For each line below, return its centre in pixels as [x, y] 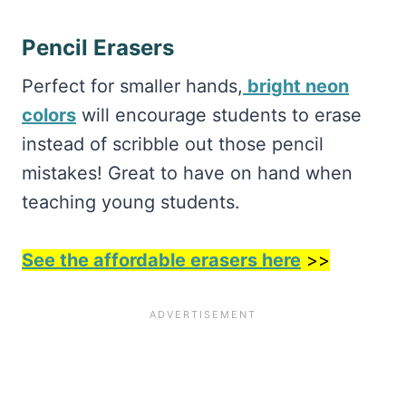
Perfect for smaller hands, [132, 87]
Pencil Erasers [98, 48]
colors [49, 116]
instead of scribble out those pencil [173, 145]
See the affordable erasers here [161, 261]
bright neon [296, 87]
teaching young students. [131, 203]
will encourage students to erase [219, 116]
